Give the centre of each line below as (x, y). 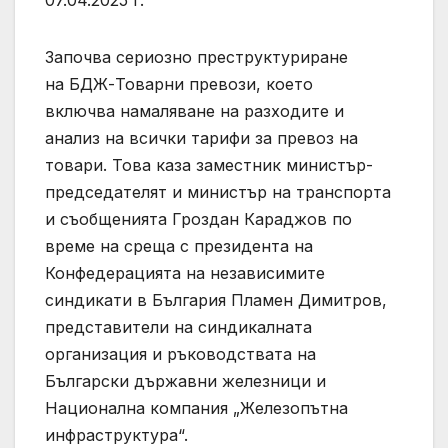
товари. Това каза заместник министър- (209, 164)
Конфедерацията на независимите (185, 272)
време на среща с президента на (179, 245)
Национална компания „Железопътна (196, 407)
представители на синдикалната (178, 326)
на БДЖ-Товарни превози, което (179, 83)
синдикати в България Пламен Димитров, (216, 299)
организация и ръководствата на (180, 353)
